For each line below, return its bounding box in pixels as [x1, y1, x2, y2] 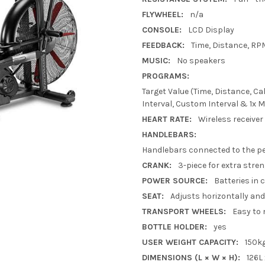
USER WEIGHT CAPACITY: [142, 237, 238, 247]
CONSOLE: [142, 24, 182, 35]
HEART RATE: [142, 114, 192, 124]
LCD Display [188, 24, 234, 35]
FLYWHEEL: [142, 9, 183, 20]
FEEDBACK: [142, 40, 185, 50]
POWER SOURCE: [142, 175, 208, 186]
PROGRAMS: [142, 70, 189, 81]
